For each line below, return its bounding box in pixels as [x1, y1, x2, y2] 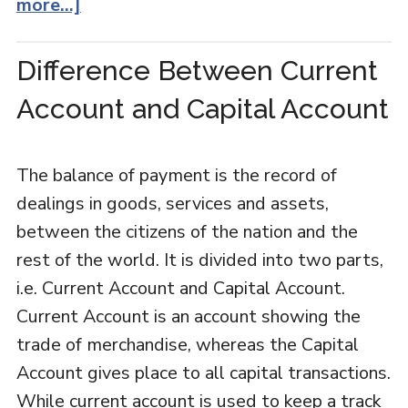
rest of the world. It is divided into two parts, [15, 248, 383, 272]
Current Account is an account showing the [15, 304, 361, 329]
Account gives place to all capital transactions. [15, 361, 391, 385]
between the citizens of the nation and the [15, 219, 358, 244]
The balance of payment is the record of [15, 163, 337, 188]
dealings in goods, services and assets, [15, 191, 329, 216]
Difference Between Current [15, 55, 378, 87]
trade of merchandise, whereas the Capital [15, 332, 359, 357]
